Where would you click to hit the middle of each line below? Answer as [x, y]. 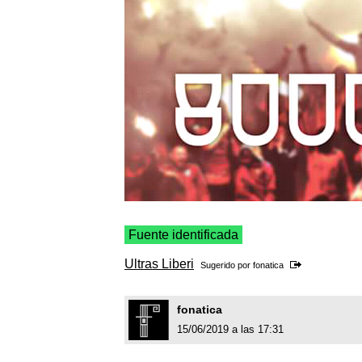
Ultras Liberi [159, 264]
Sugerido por [227, 265]
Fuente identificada [183, 235]
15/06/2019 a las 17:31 [230, 330]
